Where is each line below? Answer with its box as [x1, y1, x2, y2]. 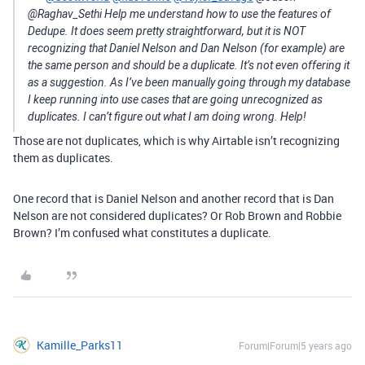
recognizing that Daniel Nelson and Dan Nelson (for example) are [28, 42, 345, 55]
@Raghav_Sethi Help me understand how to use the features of [28, 7, 331, 20]
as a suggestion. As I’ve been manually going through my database [28, 76, 350, 89]
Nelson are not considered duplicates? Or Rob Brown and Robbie [13, 208, 341, 223]
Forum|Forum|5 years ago [239, 339, 352, 352]
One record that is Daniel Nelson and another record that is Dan [13, 191, 334, 206]
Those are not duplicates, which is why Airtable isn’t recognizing [13, 133, 340, 148]
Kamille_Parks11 [37, 337, 123, 353]
